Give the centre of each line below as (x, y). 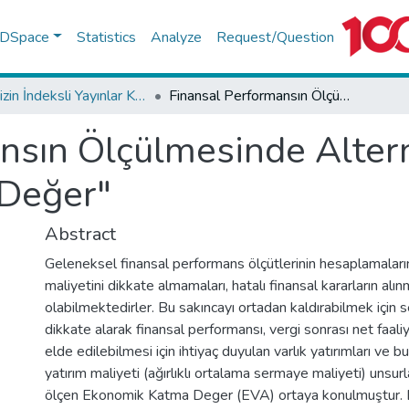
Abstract (80, 234)
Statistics (106, 37)
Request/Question (275, 37)
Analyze (176, 37)
